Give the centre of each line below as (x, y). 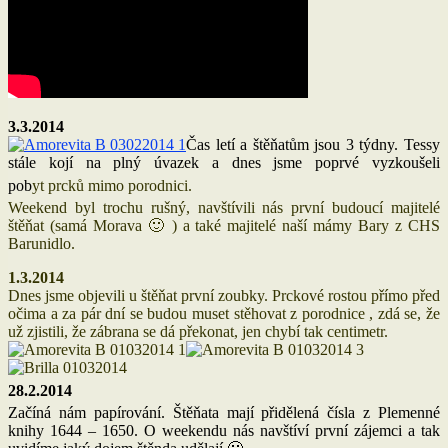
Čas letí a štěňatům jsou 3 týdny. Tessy (313, 144)
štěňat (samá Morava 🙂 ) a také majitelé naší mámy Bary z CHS (224, 225)
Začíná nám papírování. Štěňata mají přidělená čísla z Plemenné (224, 412)
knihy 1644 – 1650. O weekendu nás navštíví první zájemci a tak (224, 430)
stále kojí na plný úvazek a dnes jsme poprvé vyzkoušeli (224, 162)
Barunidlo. (43, 243)
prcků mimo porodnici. (120, 185)
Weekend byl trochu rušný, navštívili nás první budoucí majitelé (224, 207)
